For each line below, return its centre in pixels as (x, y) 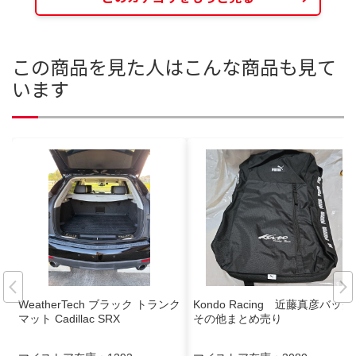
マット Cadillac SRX (69, 319)
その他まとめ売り (238, 319)
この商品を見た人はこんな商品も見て (174, 66)
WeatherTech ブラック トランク (99, 304)
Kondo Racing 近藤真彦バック (273, 304)
